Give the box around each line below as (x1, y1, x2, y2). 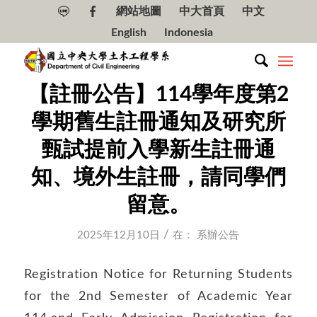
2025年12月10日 (77, 230, 161, 241)
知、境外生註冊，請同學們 (30, 167, 286, 188)
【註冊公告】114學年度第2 (28, 84, 289, 105)
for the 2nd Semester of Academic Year (23, 289, 294, 303)
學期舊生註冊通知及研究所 (30, 112, 286, 133)
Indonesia (163, 26, 213, 38)
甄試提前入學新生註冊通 (41, 139, 275, 161)
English (110, 26, 146, 38)
